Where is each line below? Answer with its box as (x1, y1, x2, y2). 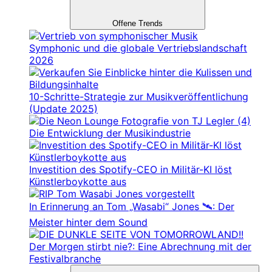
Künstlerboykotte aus (29, 175, 126, 188)
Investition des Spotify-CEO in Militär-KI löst (29, 163, 232, 176)
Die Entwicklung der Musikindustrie (29, 127, 191, 140)
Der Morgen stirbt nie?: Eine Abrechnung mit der (29, 240, 251, 253)
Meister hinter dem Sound (29, 216, 148, 229)
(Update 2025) (29, 103, 98, 115)
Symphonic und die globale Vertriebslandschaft (29, 42, 247, 55)
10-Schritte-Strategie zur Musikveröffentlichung (29, 90, 248, 103)
